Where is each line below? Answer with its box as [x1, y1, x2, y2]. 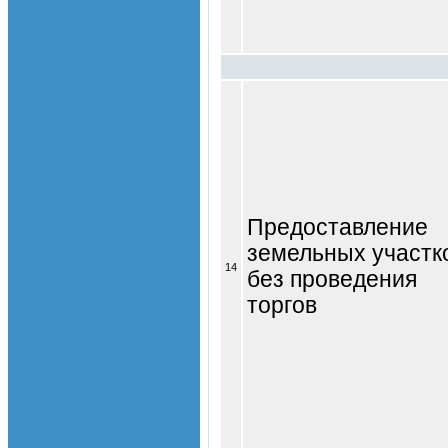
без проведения [247, 266, 417, 292]
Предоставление [247, 214, 428, 240]
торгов [247, 292, 317, 318]
